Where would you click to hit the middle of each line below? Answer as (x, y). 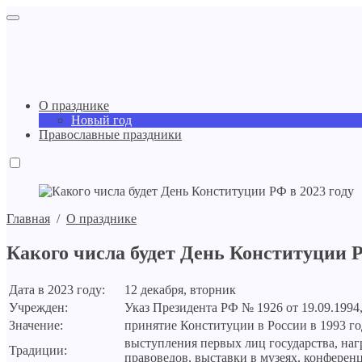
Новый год (101, 120)
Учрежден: (38, 307)
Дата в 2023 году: (57, 289)
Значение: (36, 325)
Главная (28, 219)
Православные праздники (110, 135)
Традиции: (38, 350)
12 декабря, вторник (180, 289)
